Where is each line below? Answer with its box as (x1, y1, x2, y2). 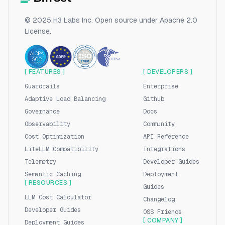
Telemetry (25, 158, 56, 166)
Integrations (143, 145, 185, 153)
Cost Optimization (25, 133, 84, 141)
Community (143, 120, 175, 128)
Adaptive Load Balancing (25, 95, 105, 103)
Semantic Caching (25, 170, 81, 178)
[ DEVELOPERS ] (143, 68, 193, 76)
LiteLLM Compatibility (25, 145, 98, 153)
